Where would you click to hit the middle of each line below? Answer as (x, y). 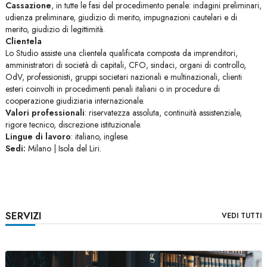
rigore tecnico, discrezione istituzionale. (73, 125)
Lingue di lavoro (38, 136)
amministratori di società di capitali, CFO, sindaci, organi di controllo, (125, 65)
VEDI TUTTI (242, 216)
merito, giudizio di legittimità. (55, 29)
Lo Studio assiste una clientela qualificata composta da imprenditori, (121, 53)
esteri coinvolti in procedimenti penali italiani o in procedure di (112, 89)
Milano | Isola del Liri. (63, 148)
